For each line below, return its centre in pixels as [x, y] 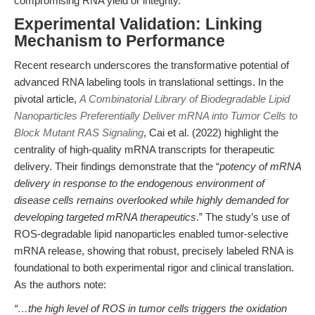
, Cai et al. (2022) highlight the [211, 133]
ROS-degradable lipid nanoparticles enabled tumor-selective [151, 234]
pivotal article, [47, 99]
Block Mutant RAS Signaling [79, 133]
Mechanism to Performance [120, 41]
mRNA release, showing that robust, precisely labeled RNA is [154, 251]
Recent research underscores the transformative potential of [152, 65]
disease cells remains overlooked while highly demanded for [152, 200]
